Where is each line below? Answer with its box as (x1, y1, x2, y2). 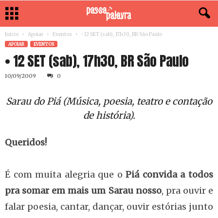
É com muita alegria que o (5, 169, 123, 180)
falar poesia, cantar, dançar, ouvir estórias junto (5, 201, 213, 212)
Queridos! (5, 137, 47, 148)
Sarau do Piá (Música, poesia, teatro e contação (6, 95, 212, 107)
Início (5, 31, 18, 37)
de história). (83, 109, 135, 121)
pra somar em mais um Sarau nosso (5, 185, 162, 196)
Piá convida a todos (122, 169, 214, 180)
